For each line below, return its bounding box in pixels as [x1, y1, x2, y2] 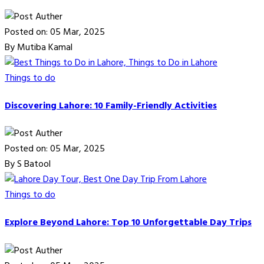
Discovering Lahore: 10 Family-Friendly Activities [5, 98, 217, 114]
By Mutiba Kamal [5, 39, 72, 55]
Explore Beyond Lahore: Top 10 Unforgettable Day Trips [5, 215, 252, 231]
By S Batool [5, 157, 51, 173]
